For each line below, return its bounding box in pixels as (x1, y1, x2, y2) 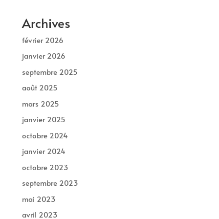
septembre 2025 (22, 66, 78, 77)
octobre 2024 (22, 130, 68, 140)
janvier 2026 (22, 50, 66, 61)
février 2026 (22, 34, 64, 45)
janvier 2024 (22, 146, 66, 156)
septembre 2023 (22, 177, 78, 188)
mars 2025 (22, 98, 59, 109)
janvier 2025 (22, 114, 66, 125)
